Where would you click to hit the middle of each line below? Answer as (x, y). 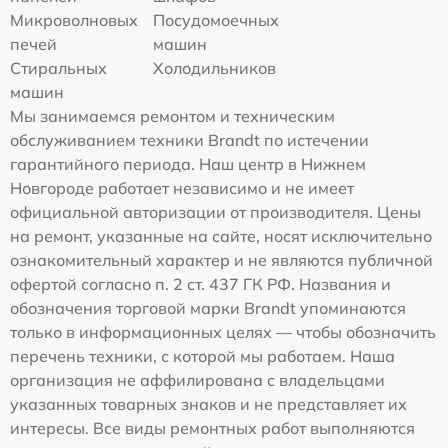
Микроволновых (74, 20)
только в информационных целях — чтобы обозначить (223, 332)
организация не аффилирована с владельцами (197, 380)
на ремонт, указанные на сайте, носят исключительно (221, 236)
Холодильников (215, 68)
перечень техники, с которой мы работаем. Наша (202, 356)
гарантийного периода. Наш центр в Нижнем (188, 164)
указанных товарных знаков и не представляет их (208, 404)
